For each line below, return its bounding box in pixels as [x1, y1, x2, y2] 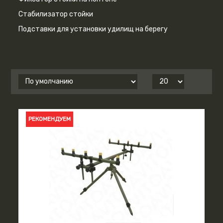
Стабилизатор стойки [18, 9, 94, 18]
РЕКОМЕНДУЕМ [28, 115, 71, 122]
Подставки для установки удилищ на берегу [18, 24, 168, 33]
